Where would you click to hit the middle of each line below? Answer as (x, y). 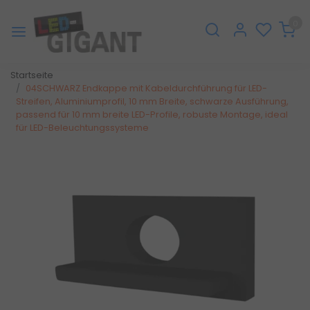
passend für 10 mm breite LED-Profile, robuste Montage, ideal (152, 115)
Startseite (32, 75)
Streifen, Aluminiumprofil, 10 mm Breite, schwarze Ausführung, (152, 102)
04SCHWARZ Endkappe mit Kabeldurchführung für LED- (146, 89)
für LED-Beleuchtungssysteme (82, 128)
